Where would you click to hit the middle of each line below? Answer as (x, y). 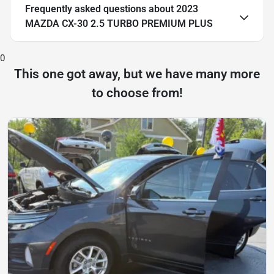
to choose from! (137, 93)
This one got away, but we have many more (137, 74)
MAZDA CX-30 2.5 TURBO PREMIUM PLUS (119, 24)
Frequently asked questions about (101, 9)
